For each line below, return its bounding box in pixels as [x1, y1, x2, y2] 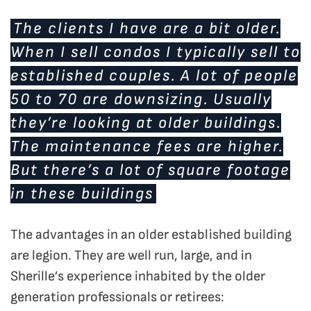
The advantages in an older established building [10, 226, 292, 244]
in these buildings [10, 184, 153, 204]
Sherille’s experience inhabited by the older [10, 268, 265, 285]
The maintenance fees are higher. [10, 137, 283, 157]
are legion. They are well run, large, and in [10, 247, 252, 264]
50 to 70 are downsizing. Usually [10, 90, 271, 110]
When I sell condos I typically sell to [10, 42, 301, 62]
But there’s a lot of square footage [10, 160, 290, 180]
